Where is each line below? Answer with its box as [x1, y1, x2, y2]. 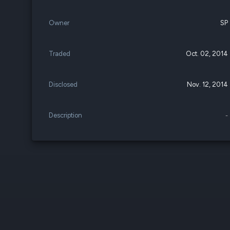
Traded [49, 50, 70, 57]
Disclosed [49, 81, 78, 88]
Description [49, 111, 82, 119]
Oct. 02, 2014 [186, 50, 228, 57]
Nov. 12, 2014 [187, 81, 228, 88]
